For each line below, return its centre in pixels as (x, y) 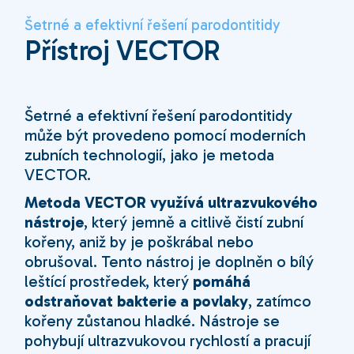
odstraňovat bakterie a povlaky (137, 301)
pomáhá (222, 282)
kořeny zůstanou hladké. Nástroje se (153, 321)
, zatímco (280, 301)
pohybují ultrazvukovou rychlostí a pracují (168, 341)
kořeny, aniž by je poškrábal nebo (139, 242)
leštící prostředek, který (109, 282)
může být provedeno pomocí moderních (166, 136)
